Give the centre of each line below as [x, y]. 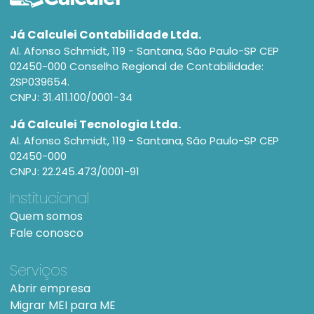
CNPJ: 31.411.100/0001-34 [71, 97]
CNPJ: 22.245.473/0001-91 [75, 172]
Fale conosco [47, 233]
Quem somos [46, 217]
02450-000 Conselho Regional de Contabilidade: [137, 67]
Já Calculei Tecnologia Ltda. [95, 125]
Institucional [49, 198]
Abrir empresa [50, 289]
